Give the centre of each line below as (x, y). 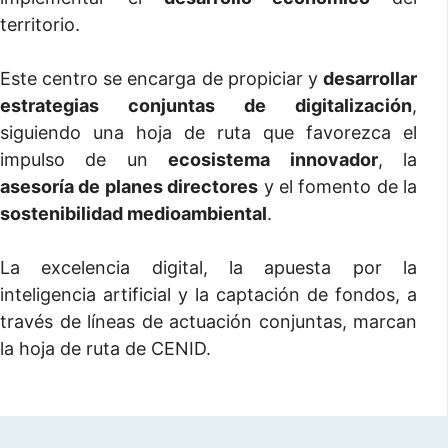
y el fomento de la (337, 186)
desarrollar (370, 78)
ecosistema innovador (273, 159)
